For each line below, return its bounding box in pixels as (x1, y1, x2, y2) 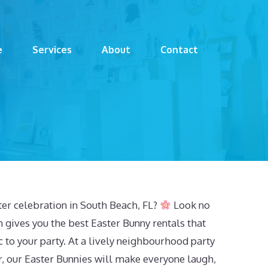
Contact (160, 43, 198, 56)
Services (32, 43, 72, 56)
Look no (171, 199, 211, 211)
